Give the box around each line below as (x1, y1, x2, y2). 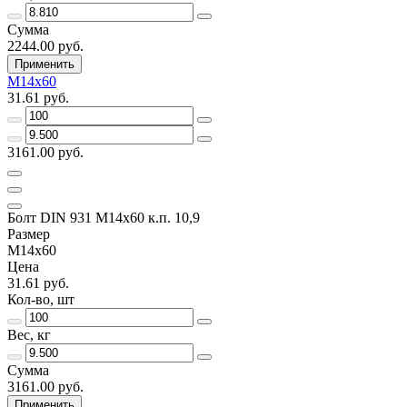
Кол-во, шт (7, 291, 74, 307)
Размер (7, 225, 50, 242)
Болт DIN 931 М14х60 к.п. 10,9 (7, 209, 200, 225)
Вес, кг (7, 326, 51, 342)
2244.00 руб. (7, 37, 84, 54)
